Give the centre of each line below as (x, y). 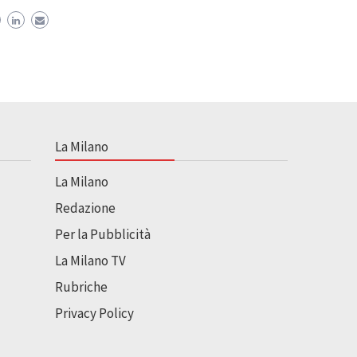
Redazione (85, 208)
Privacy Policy (94, 313)
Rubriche (81, 286)
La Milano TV (90, 260)
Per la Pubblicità (102, 234)
